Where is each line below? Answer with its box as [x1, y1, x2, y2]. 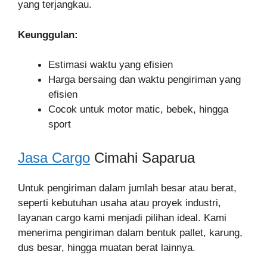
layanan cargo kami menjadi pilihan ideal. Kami [18, 212, 226, 223]
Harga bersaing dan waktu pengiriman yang [48, 74, 241, 85]
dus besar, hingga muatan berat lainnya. [18, 241, 195, 253]
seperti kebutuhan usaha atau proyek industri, [18, 197, 221, 209]
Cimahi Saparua [90, 149, 195, 166]
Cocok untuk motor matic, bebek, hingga [48, 104, 228, 115]
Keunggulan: [18, 29, 78, 41]
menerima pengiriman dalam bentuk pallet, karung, [18, 226, 243, 238]
